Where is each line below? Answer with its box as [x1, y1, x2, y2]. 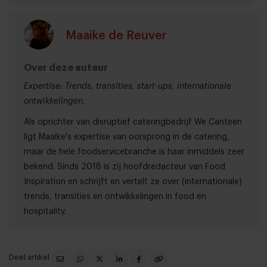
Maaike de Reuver [66, 30, 167, 42]
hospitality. [24, 207, 66, 216]
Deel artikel [9, 253, 51, 262]
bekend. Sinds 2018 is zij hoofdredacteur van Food [24, 163, 225, 172]
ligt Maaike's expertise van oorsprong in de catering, [24, 133, 229, 142]
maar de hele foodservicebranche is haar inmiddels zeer [24, 148, 244, 157]
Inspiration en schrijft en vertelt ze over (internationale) [24, 178, 242, 187]
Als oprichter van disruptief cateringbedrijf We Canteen [24, 118, 242, 127]
